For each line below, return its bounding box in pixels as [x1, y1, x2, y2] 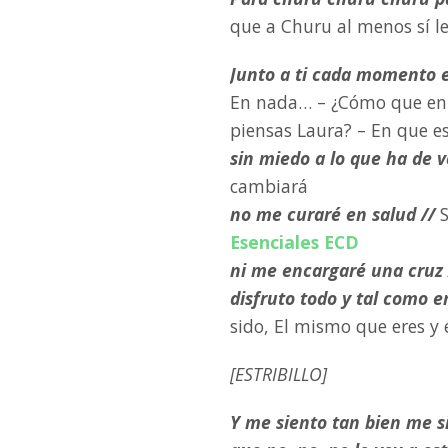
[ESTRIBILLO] [230, 362, 327, 386]
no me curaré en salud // [230, 202, 440, 226]
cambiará [230, 174, 308, 198]
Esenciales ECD [230, 230, 359, 254]
